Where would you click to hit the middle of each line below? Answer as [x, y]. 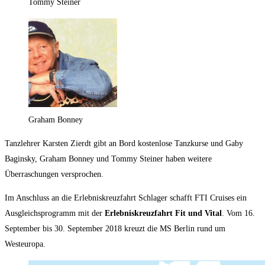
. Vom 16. [238, 213]
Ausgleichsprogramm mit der [54, 213]
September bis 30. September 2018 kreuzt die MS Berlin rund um [115, 228]
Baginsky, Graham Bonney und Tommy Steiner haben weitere [108, 159]
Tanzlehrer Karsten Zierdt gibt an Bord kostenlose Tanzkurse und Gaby [124, 143]
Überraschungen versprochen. [54, 174]
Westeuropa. [25, 244]
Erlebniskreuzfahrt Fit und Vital [162, 213]
